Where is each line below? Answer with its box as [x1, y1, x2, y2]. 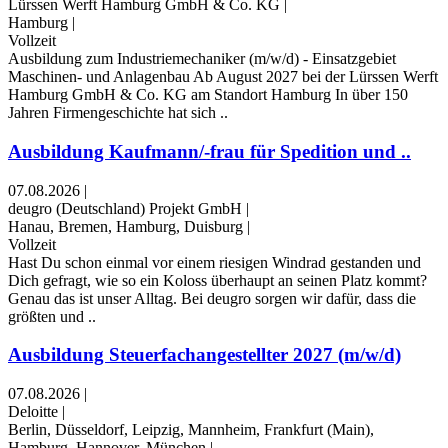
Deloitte [8, 403, 58, 421]
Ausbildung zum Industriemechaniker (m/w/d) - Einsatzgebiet [8, 50, 396, 68]
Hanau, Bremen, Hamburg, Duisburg [8, 217, 243, 235]
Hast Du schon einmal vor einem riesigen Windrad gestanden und [8, 253, 421, 271]
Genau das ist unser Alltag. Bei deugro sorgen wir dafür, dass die [8, 289, 416, 307]
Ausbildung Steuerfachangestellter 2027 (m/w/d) [8, 344, 401, 366]
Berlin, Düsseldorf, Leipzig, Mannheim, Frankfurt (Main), [8, 421, 374, 439]
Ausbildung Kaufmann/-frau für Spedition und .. [8, 140, 411, 162]
